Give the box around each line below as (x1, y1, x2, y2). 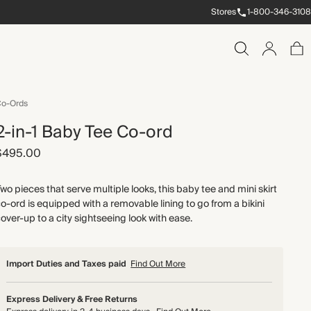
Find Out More (131, 257, 186, 271)
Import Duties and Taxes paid (6, 257, 127, 271)
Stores (211, 4, 236, 19)
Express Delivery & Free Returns (6, 292, 138, 307)
